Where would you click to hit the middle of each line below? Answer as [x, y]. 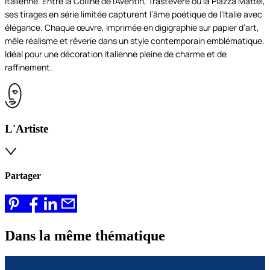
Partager [23, 176]
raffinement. [29, 67]
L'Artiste [27, 129]
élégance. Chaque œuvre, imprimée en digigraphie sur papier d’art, [132, 28]
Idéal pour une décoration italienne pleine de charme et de [116, 54]
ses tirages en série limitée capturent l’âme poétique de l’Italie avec [133, 14]
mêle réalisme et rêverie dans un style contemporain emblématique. [135, 41]
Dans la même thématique [85, 236]
